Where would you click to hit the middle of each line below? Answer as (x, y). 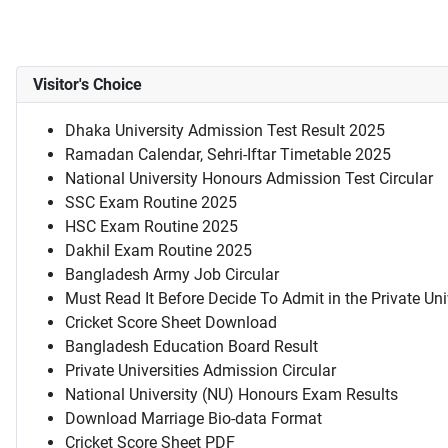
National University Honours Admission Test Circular (249, 179)
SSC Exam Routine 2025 (151, 203)
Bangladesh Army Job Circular (172, 275)
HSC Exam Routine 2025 (151, 227)
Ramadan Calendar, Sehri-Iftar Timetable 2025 (228, 155)
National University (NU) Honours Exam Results (231, 395)
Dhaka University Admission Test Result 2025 (225, 131)
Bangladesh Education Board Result (191, 347)
